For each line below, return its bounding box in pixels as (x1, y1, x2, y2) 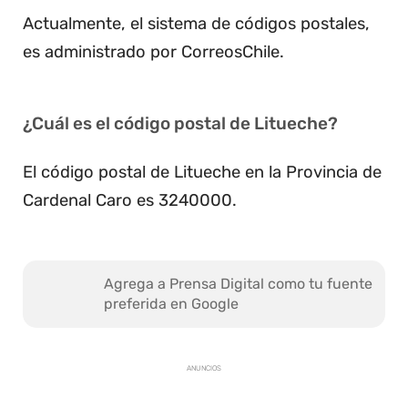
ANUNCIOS (187, 364, 222, 373)
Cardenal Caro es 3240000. (23, 190, 237, 211)
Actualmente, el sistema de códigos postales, (23, 14, 370, 35)
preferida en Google (104, 295, 239, 313)
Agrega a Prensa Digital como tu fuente (104, 275, 372, 293)
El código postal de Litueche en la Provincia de (23, 162, 382, 183)
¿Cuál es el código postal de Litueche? (23, 113, 338, 135)
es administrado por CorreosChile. (23, 42, 284, 63)
